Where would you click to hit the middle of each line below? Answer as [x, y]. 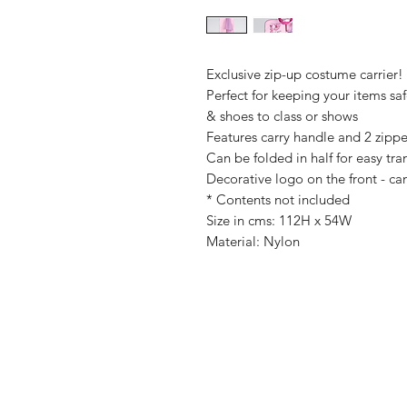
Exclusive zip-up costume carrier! [305, 74]
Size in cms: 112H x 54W [279, 220]
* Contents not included [278, 199]
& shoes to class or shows [282, 116]
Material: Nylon [253, 241]
